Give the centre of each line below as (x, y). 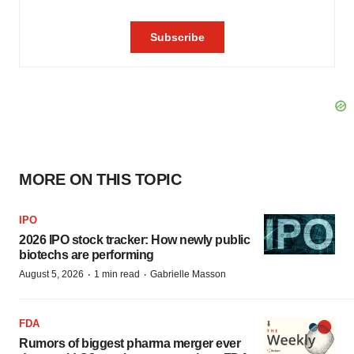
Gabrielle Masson (188, 274)
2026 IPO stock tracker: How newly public (134, 240)
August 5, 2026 (51, 274)
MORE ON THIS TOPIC (100, 179)
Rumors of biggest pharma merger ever (130, 343)
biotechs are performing (87, 255)
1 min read (117, 274)
